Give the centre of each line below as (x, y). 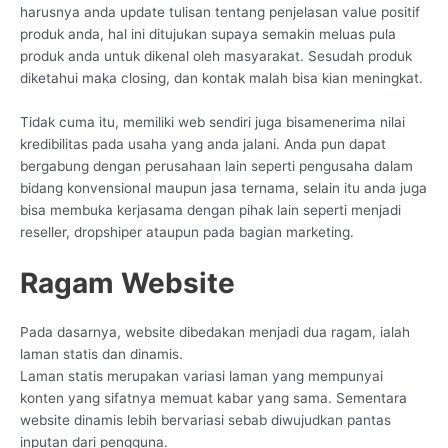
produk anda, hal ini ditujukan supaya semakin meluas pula (208, 34)
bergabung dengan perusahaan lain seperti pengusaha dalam (216, 166)
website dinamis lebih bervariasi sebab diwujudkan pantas (205, 419)
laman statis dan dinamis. (101, 353)
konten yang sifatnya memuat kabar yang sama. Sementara (213, 397)
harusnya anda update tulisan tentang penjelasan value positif (220, 12)
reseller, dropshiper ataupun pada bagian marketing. (187, 232)
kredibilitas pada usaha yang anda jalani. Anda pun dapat (203, 144)
